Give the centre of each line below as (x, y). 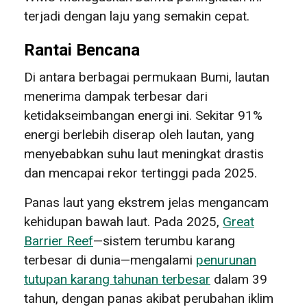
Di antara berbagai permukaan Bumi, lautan (147, 77)
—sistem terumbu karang (164, 241)
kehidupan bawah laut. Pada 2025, (123, 221)
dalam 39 (239, 279)
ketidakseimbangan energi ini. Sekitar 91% (143, 115)
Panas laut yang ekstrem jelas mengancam (146, 202)
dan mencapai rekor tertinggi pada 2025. (140, 173)
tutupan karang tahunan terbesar (117, 279)
